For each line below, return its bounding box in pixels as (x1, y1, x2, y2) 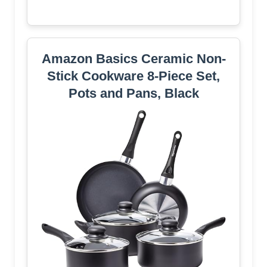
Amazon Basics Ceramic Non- (41, 51, 226, 67)
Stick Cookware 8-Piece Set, (47, 69, 220, 84)
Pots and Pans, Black (68, 86, 199, 101)
